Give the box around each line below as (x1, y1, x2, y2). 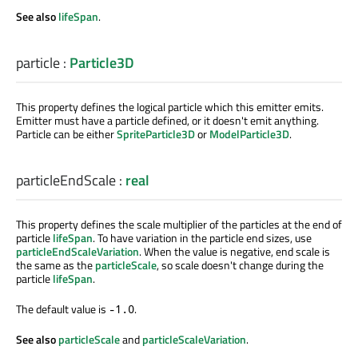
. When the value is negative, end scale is (139, 243, 330, 261)
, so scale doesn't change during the (157, 257, 324, 274)
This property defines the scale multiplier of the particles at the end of (16, 216, 342, 233)
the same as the (16, 257, 95, 274)
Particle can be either (16, 125, 117, 142)
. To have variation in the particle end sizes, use (93, 229, 312, 247)
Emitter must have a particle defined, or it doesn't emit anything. (16, 111, 319, 129)
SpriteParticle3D (117, 125, 195, 142)
